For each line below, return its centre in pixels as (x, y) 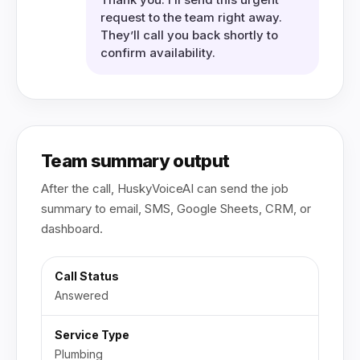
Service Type (92, 335)
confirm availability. (158, 53)
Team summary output (135, 161)
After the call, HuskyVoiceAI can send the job (165, 188)
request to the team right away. (191, 17)
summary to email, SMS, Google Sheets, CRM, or (176, 209)
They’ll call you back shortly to (189, 35)
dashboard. (72, 229)
